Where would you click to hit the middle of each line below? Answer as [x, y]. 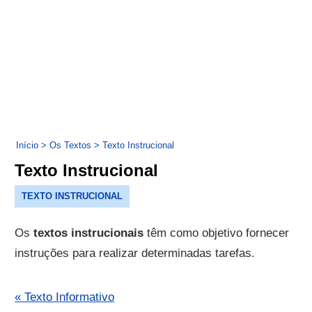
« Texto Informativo [65, 297]
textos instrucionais [89, 233]
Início [28, 145]
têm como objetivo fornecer [217, 233]
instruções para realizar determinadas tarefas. [135, 253]
